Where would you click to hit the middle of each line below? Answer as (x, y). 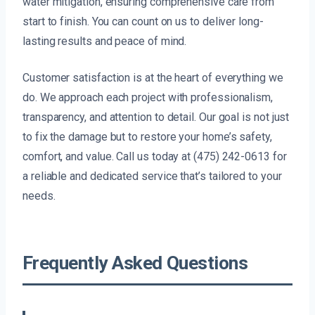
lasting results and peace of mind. (105, 41)
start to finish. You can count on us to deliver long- (143, 22)
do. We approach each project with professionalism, (148, 98)
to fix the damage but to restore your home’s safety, (147, 137)
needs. (39, 196)
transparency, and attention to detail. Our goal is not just (156, 117)
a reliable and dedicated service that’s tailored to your (152, 176)
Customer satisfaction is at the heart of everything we (153, 78)
